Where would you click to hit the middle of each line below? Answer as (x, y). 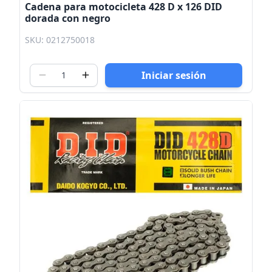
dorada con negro (68, 18)
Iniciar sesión (174, 75)
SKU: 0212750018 (60, 39)
